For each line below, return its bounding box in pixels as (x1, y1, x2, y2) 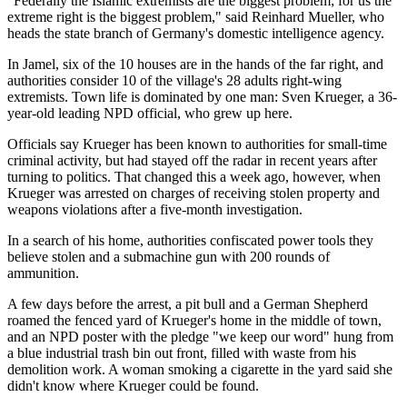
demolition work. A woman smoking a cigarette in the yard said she (7, 361, 392, 377)
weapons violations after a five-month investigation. (7, 201, 303, 217)
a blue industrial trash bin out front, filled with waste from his (7, 344, 356, 361)
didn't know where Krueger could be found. (7, 377, 259, 393)
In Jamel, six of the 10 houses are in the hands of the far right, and (7, 55, 383, 72)
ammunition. (7, 264, 79, 281)
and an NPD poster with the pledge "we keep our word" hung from (7, 328, 393, 344)
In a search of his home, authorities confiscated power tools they (7, 232, 373, 248)
